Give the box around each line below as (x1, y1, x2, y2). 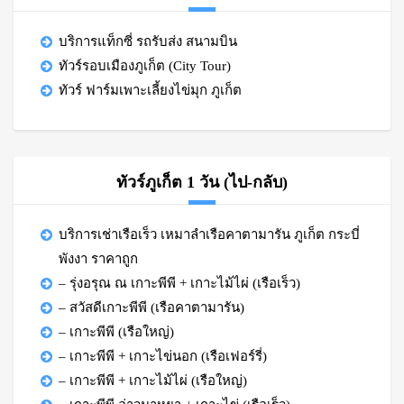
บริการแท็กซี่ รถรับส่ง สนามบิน (59, 34, 237, 49)
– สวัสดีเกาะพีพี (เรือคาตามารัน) (59, 300, 244, 315)
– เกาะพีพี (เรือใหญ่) (59, 325, 174, 339)
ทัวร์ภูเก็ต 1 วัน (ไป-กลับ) (116, 173, 288, 191)
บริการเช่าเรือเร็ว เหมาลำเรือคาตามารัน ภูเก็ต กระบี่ (59, 227, 360, 242)
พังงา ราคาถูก (59, 252, 138, 266)
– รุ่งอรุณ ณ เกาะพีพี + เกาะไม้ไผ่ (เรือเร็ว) (59, 276, 300, 290)
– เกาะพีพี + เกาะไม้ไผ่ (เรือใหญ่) (59, 373, 247, 388)
